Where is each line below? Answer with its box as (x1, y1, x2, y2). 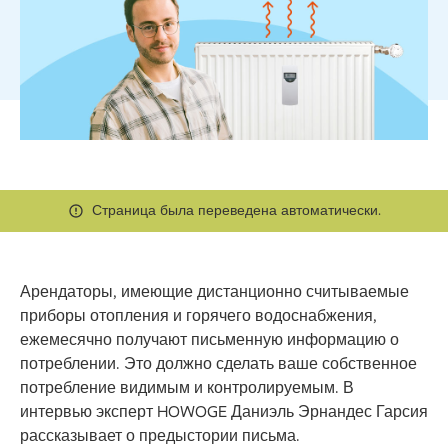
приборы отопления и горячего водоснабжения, (20, 306, 377, 325)
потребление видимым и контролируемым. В (20, 378, 354, 397)
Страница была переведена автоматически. (91, 202, 381, 219)
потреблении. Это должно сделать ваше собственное (20, 354, 417, 373)
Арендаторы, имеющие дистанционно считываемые (20, 282, 409, 301)
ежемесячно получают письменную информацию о (20, 330, 399, 349)
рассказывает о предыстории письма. (20, 426, 300, 445)
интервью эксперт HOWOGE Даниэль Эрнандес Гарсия (20, 402, 428, 421)
